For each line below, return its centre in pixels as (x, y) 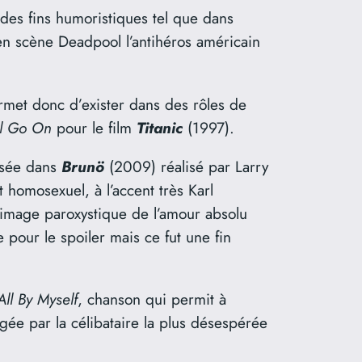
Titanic (160, 127)
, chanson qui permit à (152, 299)
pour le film (94, 127)
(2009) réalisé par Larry (186, 166)
